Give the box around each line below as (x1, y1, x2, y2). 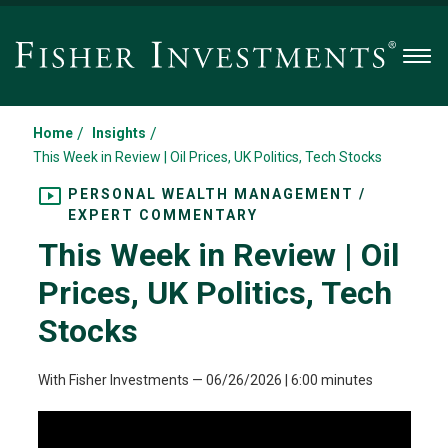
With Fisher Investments (37, 372, 192, 388)
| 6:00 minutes (284, 372, 373, 388)
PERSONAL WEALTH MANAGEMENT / (67, 186, 366, 202)
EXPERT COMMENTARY (67, 207, 258, 223)
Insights (92, 125, 146, 141)
